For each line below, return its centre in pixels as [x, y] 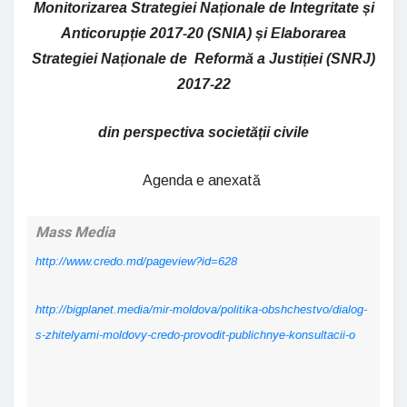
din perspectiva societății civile [203, 132]
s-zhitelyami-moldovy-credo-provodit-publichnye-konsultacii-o [195, 335]
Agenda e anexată [203, 180]
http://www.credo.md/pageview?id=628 [136, 261]
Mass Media [75, 233]
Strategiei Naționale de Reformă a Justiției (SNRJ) [203, 59]
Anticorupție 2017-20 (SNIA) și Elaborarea [203, 33]
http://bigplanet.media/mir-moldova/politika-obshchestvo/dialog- [201, 309]
